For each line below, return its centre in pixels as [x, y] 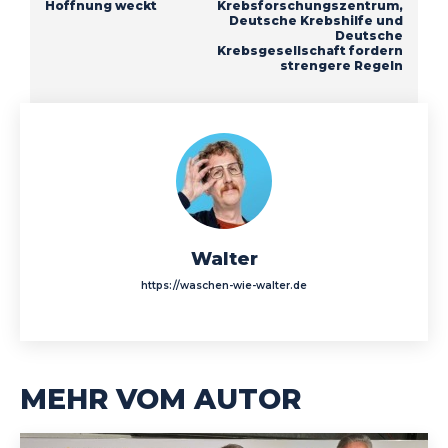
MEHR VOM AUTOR [160, 398]
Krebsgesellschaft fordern [309, 50]
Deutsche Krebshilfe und [315, 20]
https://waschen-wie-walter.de [224, 285]
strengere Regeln [341, 65]
